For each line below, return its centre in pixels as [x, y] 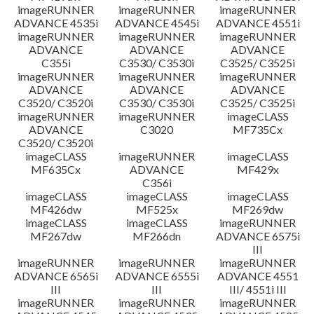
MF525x [157, 209]
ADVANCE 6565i [56, 276]
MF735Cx [258, 129]
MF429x [258, 169]
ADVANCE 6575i [258, 236]
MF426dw [56, 209]
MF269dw [258, 209]
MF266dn [157, 236]
